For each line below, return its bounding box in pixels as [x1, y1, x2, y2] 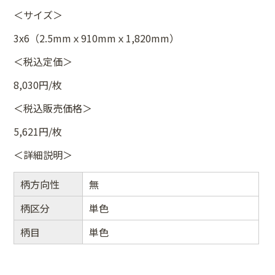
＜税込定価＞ [14, 53, 73, 69]
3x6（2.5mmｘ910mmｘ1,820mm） [14, 30, 180, 45]
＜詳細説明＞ [14, 147, 73, 162]
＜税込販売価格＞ [14, 100, 93, 115]
